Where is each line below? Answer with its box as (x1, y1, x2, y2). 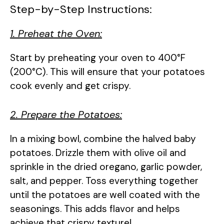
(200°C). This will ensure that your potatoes (10, 65, 205, 78)
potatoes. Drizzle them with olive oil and (10, 146, 186, 159)
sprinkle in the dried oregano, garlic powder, (10, 160, 202, 173)
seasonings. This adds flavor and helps (10, 202, 180, 215)
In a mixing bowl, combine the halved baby (10, 132, 196, 145)
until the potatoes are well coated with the (10, 188, 200, 201)
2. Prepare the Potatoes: (10, 108, 122, 121)
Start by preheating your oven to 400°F (10, 51, 185, 64)
